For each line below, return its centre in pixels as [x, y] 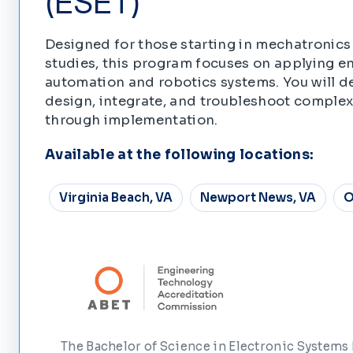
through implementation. [132, 120]
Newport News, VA [258, 198]
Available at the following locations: [180, 154]
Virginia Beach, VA [115, 198]
